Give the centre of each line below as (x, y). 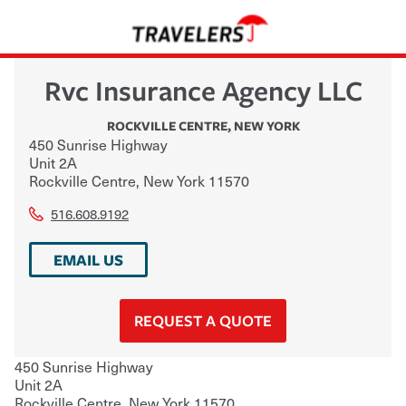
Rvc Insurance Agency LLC (203, 90)
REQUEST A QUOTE (203, 320)
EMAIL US (88, 259)
